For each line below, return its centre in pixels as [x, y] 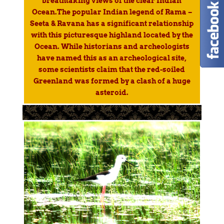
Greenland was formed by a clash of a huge [112, 81]
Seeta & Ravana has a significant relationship [112, 23]
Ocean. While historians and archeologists [112, 46]
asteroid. [112, 92]
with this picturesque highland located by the [112, 35]
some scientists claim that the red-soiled [112, 69]
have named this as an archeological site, [112, 58]
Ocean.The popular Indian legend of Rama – [112, 12]
